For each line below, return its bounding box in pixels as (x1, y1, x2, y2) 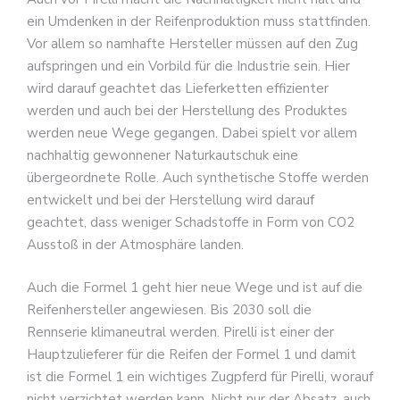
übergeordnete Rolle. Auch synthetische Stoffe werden (27, 169, 369, 187)
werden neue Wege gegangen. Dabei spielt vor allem (27, 124, 357, 143)
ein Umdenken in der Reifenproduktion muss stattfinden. (27, 12, 371, 31)
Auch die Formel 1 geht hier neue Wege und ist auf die (27, 278, 362, 296)
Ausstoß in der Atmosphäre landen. (27, 236, 247, 254)
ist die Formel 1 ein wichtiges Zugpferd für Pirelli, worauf (27, 367, 373, 386)
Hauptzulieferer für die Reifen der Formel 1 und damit (27, 345, 356, 363)
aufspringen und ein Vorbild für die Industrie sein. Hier (27, 57, 350, 76)
